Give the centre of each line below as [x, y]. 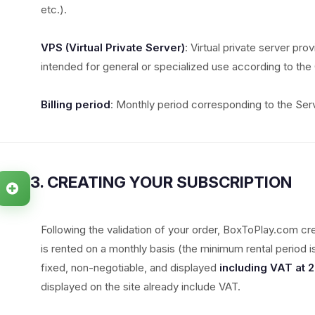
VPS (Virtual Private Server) [112, 47]
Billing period [75, 104]
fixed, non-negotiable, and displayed [130, 268]
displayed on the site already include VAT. [140, 287]
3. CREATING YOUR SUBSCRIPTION [161, 182]
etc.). [53, 9]
